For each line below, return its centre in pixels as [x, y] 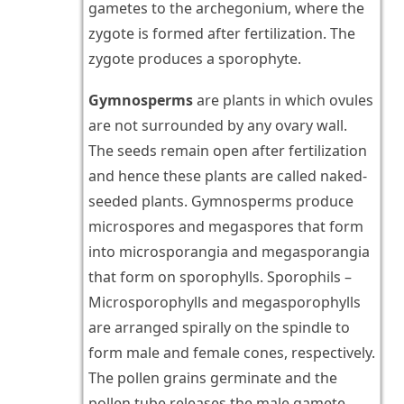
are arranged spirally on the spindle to [219, 328]
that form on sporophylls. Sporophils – [220, 277]
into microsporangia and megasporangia [229, 252]
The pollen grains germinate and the [212, 378]
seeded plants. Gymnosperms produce [220, 202]
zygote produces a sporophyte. [194, 59]
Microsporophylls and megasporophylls [224, 303]
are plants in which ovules [283, 101]
